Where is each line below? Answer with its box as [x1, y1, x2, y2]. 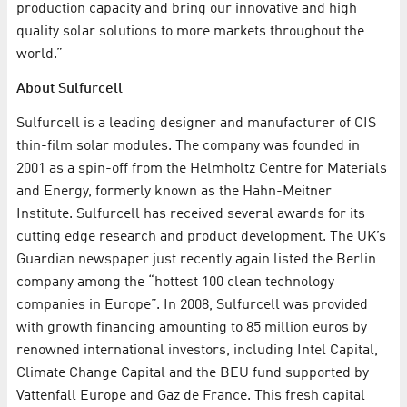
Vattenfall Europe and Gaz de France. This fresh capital [16, 388, 365, 403]
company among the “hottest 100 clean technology [16, 274, 334, 290]
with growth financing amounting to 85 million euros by [16, 320, 367, 335]
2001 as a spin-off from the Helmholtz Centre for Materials [16, 161, 387, 176]
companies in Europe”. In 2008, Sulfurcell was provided [16, 297, 368, 313]
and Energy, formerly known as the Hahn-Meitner [16, 184, 332, 199]
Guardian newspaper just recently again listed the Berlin [16, 252, 376, 267]
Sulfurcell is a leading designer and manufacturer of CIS [16, 115, 376, 131]
